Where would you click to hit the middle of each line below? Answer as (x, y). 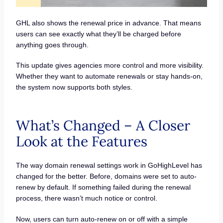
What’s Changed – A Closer (103, 126)
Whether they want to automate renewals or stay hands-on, (109, 76)
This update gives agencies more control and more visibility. (110, 65)
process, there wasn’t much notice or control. (86, 198)
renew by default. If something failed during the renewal (103, 187)
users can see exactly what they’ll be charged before (98, 34)
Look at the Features (83, 142)
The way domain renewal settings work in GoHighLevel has (109, 166)
